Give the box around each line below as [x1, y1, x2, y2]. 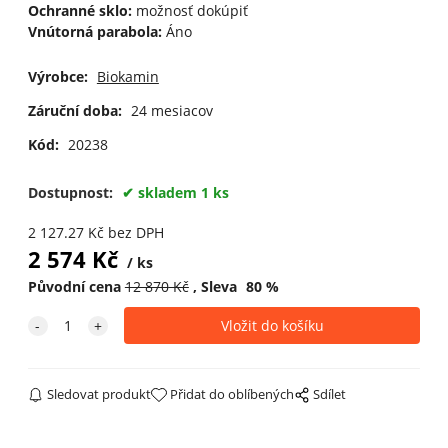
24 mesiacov [130, 100, 213, 120]
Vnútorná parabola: [27, 22, 162, 42]
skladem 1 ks [137, 183, 229, 203]
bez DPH [107, 223, 164, 243]
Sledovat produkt [47, 385, 152, 404]
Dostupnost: [27, 183, 117, 203]
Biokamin [96, 67, 159, 87]
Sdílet [313, 385, 347, 404]
